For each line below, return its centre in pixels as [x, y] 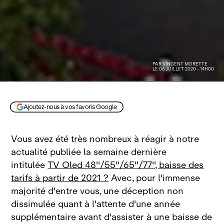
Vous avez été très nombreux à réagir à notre [105, 139]
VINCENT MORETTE [185, 64]
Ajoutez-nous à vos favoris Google [70, 107]
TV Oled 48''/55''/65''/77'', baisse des [126, 165]
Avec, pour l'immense [154, 178]
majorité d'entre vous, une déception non [97, 191]
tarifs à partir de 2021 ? [60, 178]
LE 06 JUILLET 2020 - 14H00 [183, 69]
